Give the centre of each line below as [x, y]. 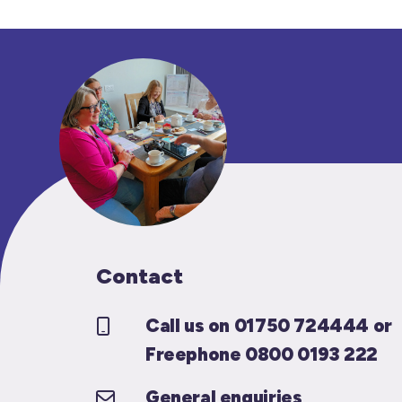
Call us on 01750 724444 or [269, 325]
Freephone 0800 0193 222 [262, 354]
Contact [140, 276]
